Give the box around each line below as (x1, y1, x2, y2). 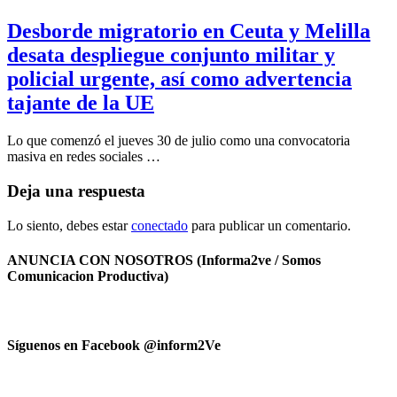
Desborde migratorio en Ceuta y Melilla (7, 19, 370, 43)
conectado (131, 217, 188, 233)
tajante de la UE (7, 91, 154, 115)
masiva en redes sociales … (7, 149, 160, 165)
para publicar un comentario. (188, 217, 351, 233)
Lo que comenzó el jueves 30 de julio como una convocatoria (7, 133, 350, 149)
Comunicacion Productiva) (7, 268, 168, 284)
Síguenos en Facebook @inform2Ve (7, 338, 221, 354)
